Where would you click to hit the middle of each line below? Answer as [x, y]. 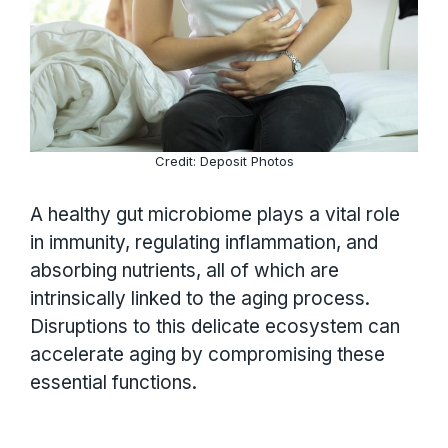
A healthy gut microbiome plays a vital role [215, 215]
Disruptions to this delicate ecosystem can [215, 327]
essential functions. [113, 383]
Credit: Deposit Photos [224, 160]
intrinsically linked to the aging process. [200, 299]
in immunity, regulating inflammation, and [204, 243]
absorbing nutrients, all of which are [184, 271]
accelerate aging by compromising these [207, 355]
